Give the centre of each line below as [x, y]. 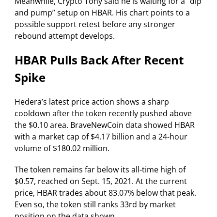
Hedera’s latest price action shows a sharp [92, 102]
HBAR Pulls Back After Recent [99, 60]
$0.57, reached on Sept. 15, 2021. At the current [101, 181]
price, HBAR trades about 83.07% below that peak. [105, 193]
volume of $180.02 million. [62, 148]
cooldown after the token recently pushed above [103, 114]
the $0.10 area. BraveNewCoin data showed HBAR [105, 125]
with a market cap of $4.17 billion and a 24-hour [101, 137]
